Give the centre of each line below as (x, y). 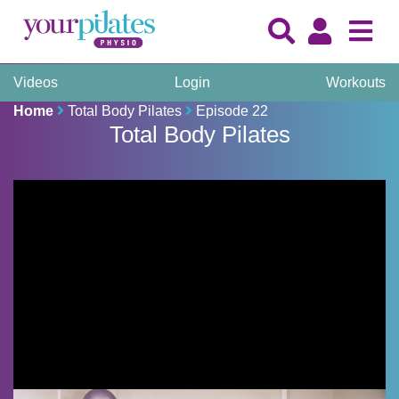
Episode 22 (232, 111)
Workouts (356, 82)
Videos (36, 82)
